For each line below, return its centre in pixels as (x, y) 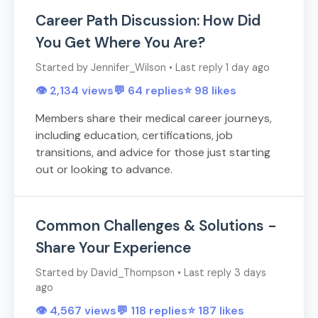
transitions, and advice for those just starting (153, 153)
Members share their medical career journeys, (154, 119)
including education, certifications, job (134, 136)
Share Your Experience (113, 248)
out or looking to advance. (104, 170)
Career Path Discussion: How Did (148, 21)
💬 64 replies (149, 91)
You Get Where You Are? (120, 43)
